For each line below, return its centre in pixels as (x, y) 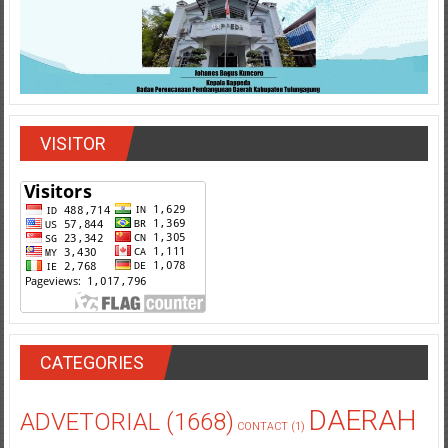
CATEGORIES (91, 363)
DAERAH (362, 421)
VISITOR (72, 144)
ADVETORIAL (89, 422)
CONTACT (262, 427)
